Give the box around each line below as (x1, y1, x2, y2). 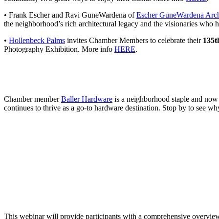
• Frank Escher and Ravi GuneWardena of (4, 11, 136, 20)
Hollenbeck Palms (9, 36, 65, 45)
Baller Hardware (61, 95, 112, 104)
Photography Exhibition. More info (4, 45, 114, 54)
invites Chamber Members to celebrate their (65, 36, 203, 45)
